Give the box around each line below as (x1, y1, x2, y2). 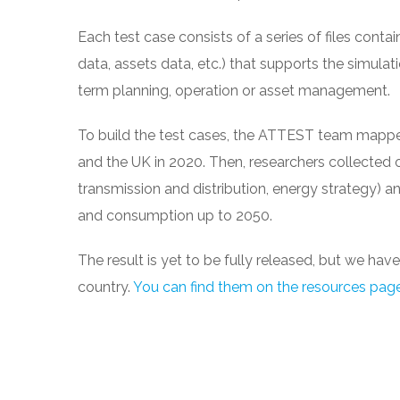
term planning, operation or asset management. (78, 82, 390, 100)
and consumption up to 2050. (78, 207, 272, 225)
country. (78, 279, 133, 296)
